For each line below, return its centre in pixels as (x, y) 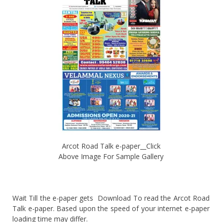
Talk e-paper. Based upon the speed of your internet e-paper (111, 208)
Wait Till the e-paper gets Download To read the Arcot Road (111, 198)
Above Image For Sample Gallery (111, 156)
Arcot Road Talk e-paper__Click (111, 146)
